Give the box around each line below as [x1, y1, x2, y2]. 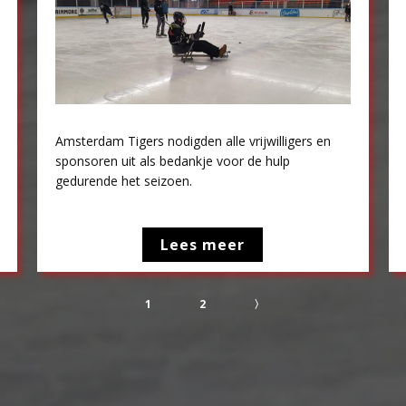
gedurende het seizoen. [55, 172, 193, 189]
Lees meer [160, 235, 246, 255]
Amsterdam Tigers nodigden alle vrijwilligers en [55, 132, 332, 150]
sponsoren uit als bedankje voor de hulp [55, 152, 291, 169]
